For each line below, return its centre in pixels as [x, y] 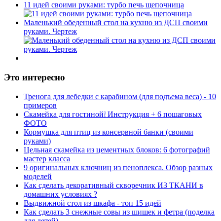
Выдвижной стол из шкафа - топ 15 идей [92, 203]
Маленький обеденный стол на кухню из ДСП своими [116, 23]
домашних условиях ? [60, 194]
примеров [40, 105]
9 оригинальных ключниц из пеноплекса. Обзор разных [118, 167]
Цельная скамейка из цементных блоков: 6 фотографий [117, 149]
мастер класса [47, 158]
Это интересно [35, 77]
